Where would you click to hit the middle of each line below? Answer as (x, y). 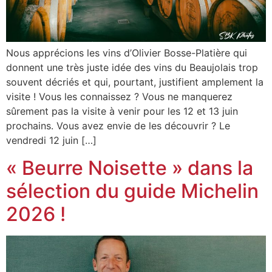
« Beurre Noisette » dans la (130, 168)
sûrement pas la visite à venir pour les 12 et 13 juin (122, 111)
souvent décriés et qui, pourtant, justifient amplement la (135, 82)
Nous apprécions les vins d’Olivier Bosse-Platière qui (127, 53)
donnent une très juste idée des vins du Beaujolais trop (132, 68)
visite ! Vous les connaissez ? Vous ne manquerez (119, 97)
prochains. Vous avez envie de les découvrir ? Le (118, 126)
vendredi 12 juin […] (51, 141)
